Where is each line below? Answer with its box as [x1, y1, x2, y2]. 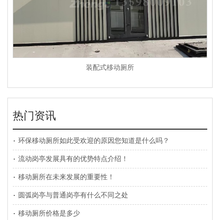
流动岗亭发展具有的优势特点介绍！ [18, 155, 129, 163]
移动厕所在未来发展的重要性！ [18, 173, 115, 181]
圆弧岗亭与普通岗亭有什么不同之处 [18, 192, 129, 199]
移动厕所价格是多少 [18, 210, 81, 218]
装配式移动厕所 [86, 64, 134, 72]
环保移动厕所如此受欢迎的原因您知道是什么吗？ [18, 137, 170, 145]
